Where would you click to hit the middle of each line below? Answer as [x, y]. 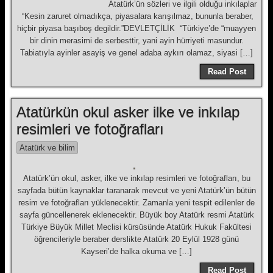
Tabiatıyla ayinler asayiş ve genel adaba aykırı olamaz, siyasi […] [136, 53]
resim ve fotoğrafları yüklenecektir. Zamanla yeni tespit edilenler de [136, 203]
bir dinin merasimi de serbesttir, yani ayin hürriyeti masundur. [136, 41]
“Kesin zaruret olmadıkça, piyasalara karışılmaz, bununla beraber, [136, 16]
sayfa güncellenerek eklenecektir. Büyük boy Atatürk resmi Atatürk [136, 215]
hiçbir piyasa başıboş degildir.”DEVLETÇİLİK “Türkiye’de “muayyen [136, 28]
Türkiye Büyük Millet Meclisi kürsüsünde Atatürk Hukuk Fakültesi [136, 227]
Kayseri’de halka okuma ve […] [136, 251]
